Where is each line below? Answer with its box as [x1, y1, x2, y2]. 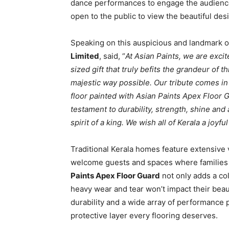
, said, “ [99, 51, 125, 61]
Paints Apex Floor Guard [71, 171, 160, 180]
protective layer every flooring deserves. [71, 211, 218, 220]
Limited [71, 51, 99, 61]
